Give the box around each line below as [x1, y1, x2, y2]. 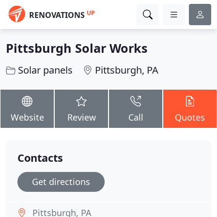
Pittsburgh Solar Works [6, 40, 148, 56]
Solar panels [18, 63, 73, 77]
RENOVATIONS [29, 10, 85, 20]
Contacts [17, 151, 63, 165]
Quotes [175, 111, 205, 123]
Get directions [32, 176, 90, 187]
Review [67, 111, 96, 123]
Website [10, 111, 44, 123]
